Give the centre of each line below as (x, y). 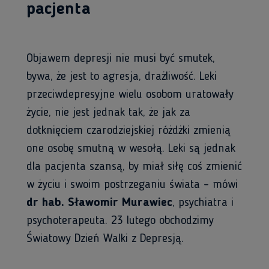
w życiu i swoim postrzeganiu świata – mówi (132, 185)
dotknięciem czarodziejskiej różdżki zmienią (128, 131)
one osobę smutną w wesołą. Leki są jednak (131, 149)
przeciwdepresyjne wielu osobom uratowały (130, 95)
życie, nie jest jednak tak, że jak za (108, 113)
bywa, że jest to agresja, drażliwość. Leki (122, 77)
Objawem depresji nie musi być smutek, (121, 59)
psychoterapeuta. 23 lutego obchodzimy (120, 221)
